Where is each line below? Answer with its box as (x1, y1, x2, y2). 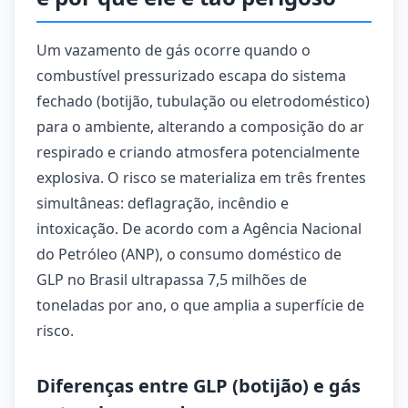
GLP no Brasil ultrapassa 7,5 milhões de (36, 270, 307, 290)
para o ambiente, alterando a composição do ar (36, 117, 364, 137)
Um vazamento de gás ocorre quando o (36, 40, 311, 60)
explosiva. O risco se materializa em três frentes (36, 168, 366, 188)
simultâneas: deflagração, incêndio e (36, 193, 289, 213)
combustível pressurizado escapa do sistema (36, 66, 346, 86)
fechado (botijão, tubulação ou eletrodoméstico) (36, 91, 370, 111)
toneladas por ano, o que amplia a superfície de (36, 295, 364, 315)
